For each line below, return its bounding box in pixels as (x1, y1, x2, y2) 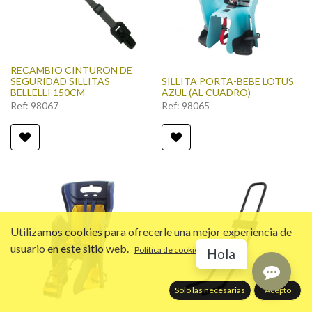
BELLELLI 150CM (10, 86, 85, 98)
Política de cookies (134, 244, 203, 256)
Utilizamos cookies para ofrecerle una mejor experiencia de (10, 225, 292, 239)
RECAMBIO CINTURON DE (10, 63, 132, 76)
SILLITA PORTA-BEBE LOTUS (161, 75, 294, 87)
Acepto (264, 285, 291, 296)
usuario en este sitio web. (10, 242, 129, 256)
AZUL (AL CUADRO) (161, 86, 251, 98)
